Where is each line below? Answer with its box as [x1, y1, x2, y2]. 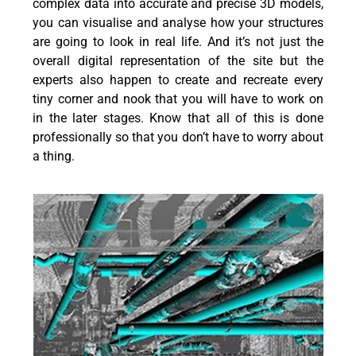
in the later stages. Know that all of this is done [33, 110, 323, 126]
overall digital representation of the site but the [33, 53, 323, 69]
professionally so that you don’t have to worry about [33, 130, 323, 145]
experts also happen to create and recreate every [33, 72, 323, 88]
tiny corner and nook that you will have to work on [33, 91, 323, 107]
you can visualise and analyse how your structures [33, 15, 323, 31]
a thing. [33, 149, 75, 164]
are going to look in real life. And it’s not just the [33, 34, 323, 50]
